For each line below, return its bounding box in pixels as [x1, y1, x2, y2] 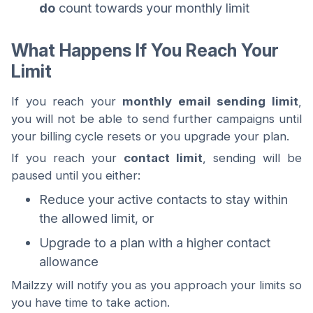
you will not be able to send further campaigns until [11, 111, 302, 126]
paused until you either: [11, 168, 140, 182]
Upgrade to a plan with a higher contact [39, 234, 270, 250]
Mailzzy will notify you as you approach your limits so [11, 277, 302, 292]
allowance [39, 253, 99, 269]
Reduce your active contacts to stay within [39, 191, 288, 207]
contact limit [124, 150, 203, 165]
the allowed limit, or [39, 210, 154, 226]
